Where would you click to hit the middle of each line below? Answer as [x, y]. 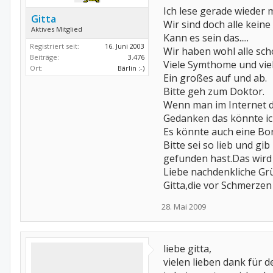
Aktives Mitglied [57, 29]
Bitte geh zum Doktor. [214, 91]
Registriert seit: [55, 46]
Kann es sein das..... [206, 38]
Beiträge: [44, 57]
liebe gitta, [187, 249]
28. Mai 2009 [184, 207]
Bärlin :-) [131, 68]
